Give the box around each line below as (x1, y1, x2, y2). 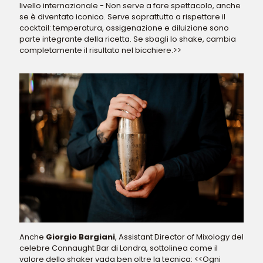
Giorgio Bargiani (46, 231, 115, 242)
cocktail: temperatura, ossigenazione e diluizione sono (19, 22, 229, 33)
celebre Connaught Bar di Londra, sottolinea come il (19, 242, 218, 254)
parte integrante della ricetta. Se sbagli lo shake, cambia (19, 33, 236, 45)
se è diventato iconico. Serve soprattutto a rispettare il (19, 11, 225, 22)
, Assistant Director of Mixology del (115, 231, 244, 242)
